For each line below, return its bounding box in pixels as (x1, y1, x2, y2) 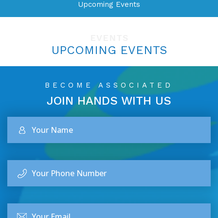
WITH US (121, 94, 171, 108)
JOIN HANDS (47, 94, 121, 108)
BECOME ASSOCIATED (45, 81, 173, 90)
